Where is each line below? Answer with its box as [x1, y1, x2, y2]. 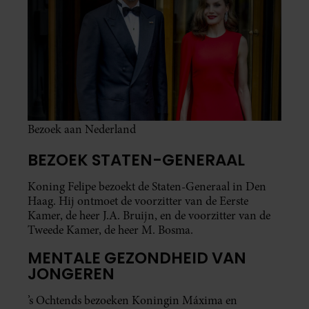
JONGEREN [28, 262, 114, 285]
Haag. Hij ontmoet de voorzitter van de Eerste [28, 192, 248, 209]
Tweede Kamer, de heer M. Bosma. [28, 221, 193, 238]
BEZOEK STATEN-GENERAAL [28, 148, 245, 171]
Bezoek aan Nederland [28, 121, 136, 138]
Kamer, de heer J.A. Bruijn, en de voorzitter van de [28, 207, 270, 223]
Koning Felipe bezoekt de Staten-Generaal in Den [28, 178, 266, 195]
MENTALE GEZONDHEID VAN [28, 246, 246, 269]
